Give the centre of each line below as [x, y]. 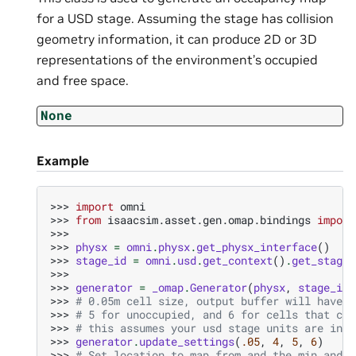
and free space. [83, 81]
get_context [238, 261]
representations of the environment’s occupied [177, 60]
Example [63, 160]
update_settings [187, 342]
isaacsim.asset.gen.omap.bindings [209, 220]
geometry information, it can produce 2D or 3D [177, 39]
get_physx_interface [257, 247]
